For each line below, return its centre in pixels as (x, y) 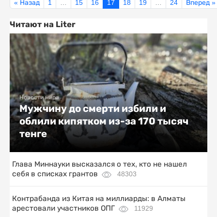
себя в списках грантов (55, 174)
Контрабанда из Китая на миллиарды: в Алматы (99, 199)
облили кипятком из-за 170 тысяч (104, 121)
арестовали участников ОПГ (63, 208)
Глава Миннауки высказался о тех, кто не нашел (100, 164)
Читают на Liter (43, 24)
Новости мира (39, 98)
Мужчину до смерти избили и (93, 109)
